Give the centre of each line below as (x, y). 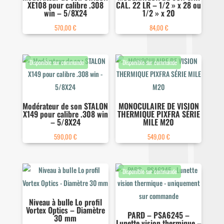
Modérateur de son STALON (65, 106)
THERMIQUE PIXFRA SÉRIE (158, 114)
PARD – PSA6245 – (159, 215)
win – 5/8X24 (65, 13)
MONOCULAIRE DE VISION (158, 106)
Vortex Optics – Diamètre (65, 210)
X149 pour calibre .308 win (65, 114)
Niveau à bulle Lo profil (65, 202)
